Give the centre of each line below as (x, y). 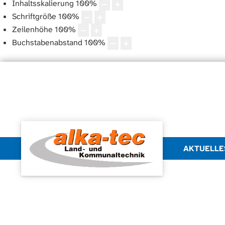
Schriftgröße (34, 16)
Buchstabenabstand (47, 42)
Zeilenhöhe (32, 29)
